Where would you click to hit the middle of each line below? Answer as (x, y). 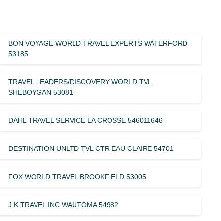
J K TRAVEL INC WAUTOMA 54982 (64, 204)
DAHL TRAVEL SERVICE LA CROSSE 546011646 (86, 120)
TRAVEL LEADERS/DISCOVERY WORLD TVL (80, 82)
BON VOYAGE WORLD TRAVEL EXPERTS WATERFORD (98, 43)
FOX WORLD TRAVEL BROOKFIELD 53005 (77, 176)
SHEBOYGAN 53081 (41, 92)
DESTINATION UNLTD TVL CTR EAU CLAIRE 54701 (91, 148)
